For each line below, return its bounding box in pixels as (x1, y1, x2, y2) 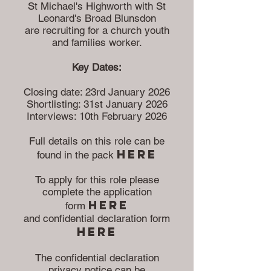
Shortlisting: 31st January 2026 (26, 98, 168, 110)
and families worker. (51, 36, 142, 48)
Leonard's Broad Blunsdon (38, 12, 156, 24)
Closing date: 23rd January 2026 (24, 86, 170, 98)
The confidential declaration (34, 252, 159, 264)
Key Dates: (72, 61, 122, 73)
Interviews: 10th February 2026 (27, 110, 167, 122)
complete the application (42, 186, 152, 198)
